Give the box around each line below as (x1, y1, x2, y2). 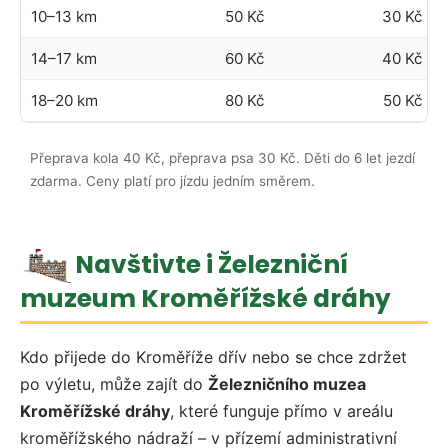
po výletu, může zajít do (20, 374, 208, 395)
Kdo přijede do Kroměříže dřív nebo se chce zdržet (20, 347, 407, 368)
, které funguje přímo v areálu (170, 401, 393, 422)
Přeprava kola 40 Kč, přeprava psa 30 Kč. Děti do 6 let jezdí (30, 150, 415, 167)
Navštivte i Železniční (75, 246, 349, 282)
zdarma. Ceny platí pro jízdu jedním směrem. (30, 173, 315, 190)
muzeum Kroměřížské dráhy (20, 280, 391, 316)
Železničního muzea (208, 374, 366, 395)
